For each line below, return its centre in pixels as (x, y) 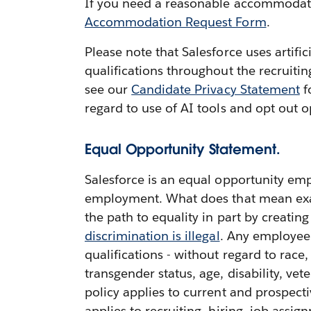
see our (107, 89)
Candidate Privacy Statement (216, 89)
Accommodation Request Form (176, 22)
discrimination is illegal (152, 236)
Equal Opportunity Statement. (183, 149)
